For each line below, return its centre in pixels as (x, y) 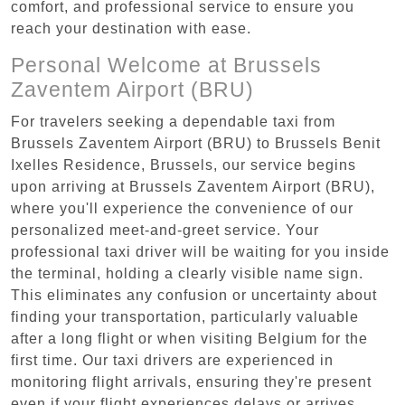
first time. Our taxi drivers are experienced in (172, 360)
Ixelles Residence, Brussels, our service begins (184, 165)
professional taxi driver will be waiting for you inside (200, 251)
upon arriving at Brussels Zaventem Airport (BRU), (193, 186)
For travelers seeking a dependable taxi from (173, 121)
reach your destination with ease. (131, 28)
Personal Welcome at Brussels (166, 65)
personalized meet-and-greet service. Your (165, 230)
